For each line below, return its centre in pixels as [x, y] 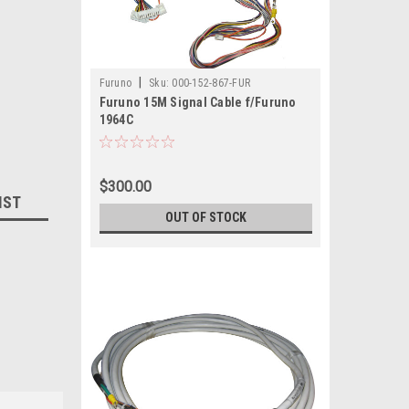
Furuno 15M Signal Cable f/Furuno [198, 102]
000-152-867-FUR [211, 83]
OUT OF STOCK [205, 217]
